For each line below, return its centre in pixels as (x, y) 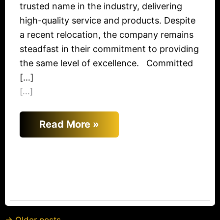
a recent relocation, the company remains (107, 35)
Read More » (69, 124)
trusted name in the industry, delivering (101, 6)
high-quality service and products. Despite (108, 21)
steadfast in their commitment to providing (109, 49)
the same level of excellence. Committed (106, 63)
